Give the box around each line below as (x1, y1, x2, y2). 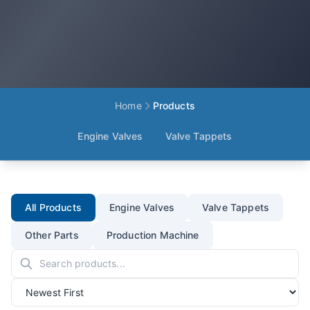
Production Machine (106, 229, 199, 241)
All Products (25, 201, 82, 213)
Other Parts (25, 229, 79, 241)
